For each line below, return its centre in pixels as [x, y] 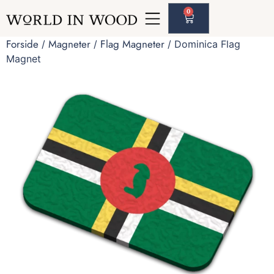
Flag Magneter [132, 44]
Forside [22, 44]
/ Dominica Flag [202, 44]
